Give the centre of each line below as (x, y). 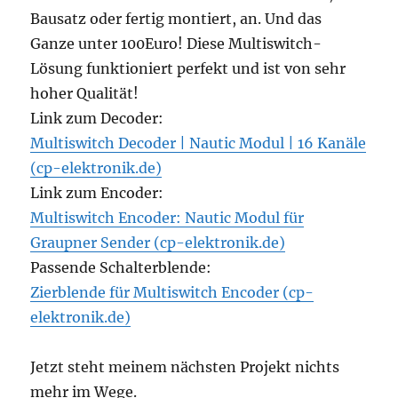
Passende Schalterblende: (121, 268)
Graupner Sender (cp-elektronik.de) (158, 243)
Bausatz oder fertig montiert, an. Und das (176, 19)
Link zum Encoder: (97, 193)
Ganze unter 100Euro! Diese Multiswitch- (176, 44)
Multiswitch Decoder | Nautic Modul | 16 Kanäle (199, 143)
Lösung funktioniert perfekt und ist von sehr (188, 69)
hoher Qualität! (85, 94)
